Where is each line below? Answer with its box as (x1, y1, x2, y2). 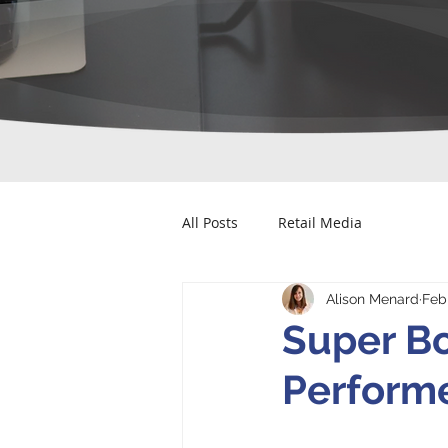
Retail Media (278, 212, 362, 232)
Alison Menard (326, 290, 419, 307)
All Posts (182, 212, 238, 232)
